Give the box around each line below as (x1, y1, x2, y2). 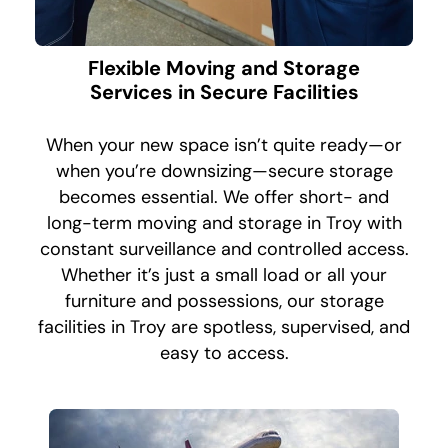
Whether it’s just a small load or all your (61, 263, 387, 288)
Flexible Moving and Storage (88, 55, 360, 82)
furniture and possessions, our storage (64, 289, 384, 314)
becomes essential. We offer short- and (59, 185, 389, 210)
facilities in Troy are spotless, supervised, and (38, 315, 410, 340)
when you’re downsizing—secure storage (55, 159, 393, 184)
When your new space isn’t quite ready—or (46, 133, 402, 158)
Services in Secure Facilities (89, 79, 359, 106)
